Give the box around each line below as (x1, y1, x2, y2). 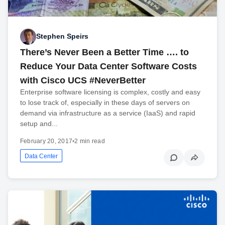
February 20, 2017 (20, 137, 73, 145)
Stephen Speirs (36, 32, 88, 41)
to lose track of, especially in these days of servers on (20, 98, 190, 106)
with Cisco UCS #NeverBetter (20, 75, 146, 85)
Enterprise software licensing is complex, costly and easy (20, 87, 200, 96)
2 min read (74, 137, 105, 145)
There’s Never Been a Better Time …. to (20, 47, 189, 57)
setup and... (20, 119, 58, 128)
